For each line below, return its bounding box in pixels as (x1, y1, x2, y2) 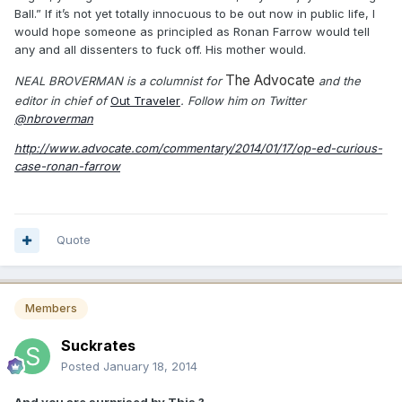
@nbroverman (14, 111, 93, 126)
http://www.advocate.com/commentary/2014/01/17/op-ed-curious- (14, 141, 382, 155)
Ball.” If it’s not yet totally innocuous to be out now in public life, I (14, 6, 375, 21)
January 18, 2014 (103, 359, 197, 374)
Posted (61, 359, 103, 374)
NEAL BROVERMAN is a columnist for (14, 74, 225, 88)
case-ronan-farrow (14, 159, 120, 173)
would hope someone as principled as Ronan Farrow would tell (14, 24, 370, 39)
